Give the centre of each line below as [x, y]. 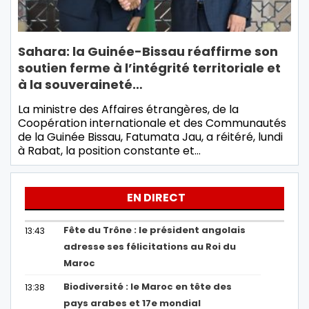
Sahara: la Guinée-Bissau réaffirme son [148, 52]
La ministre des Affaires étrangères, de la [128, 110]
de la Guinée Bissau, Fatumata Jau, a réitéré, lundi [150, 137]
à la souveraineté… [80, 85]
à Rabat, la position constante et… [109, 151]
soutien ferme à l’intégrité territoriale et [149, 68]
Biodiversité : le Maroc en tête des [148, 287]
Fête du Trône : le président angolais [155, 230]
